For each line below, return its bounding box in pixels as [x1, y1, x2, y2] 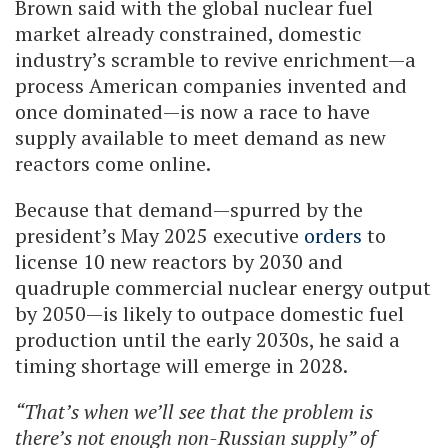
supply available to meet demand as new [15, 123, 386, 151]
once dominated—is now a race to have [15, 97, 370, 125]
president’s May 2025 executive [15, 221, 304, 249]
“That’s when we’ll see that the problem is [15, 397, 373, 425]
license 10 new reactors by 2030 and [15, 247, 343, 275]
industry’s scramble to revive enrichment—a [15, 45, 416, 73]
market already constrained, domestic [15, 19, 362, 47]
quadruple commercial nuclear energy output [15, 273, 431, 301]
